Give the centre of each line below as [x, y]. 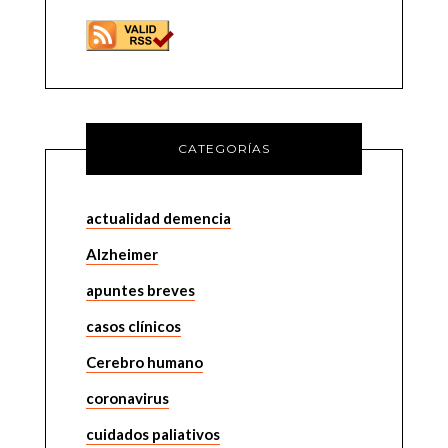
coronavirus [127, 398]
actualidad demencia [158, 218]
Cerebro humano [144, 362]
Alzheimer [121, 254]
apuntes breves [140, 290]
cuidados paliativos [152, 434]
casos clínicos [133, 326]
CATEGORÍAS [224, 148]
